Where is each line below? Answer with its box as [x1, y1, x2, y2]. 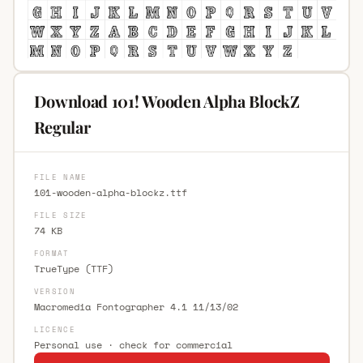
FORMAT [33, 247, 70, 258]
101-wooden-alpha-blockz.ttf [33, 185, 187, 199]
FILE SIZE [33, 209, 88, 220]
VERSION [33, 285, 75, 297]
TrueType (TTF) [33, 261, 113, 275]
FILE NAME [33, 171, 88, 182]
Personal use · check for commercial [33, 337, 233, 352]
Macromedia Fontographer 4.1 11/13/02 [33, 299, 238, 314]
